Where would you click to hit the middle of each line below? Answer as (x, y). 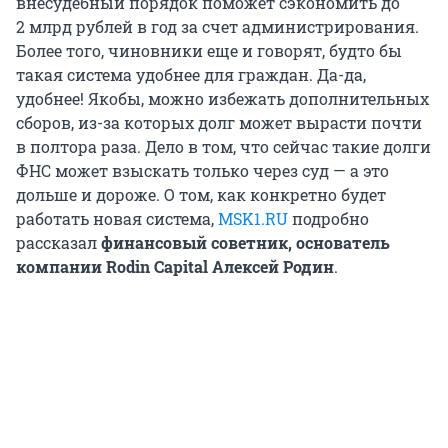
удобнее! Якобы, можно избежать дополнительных (222, 99)
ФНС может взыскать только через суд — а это (202, 171)
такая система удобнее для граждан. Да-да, (191, 75)
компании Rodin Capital (112, 267)
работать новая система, (117, 219)
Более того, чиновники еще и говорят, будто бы (209, 51)
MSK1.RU (253, 219)
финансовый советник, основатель (245, 243)
